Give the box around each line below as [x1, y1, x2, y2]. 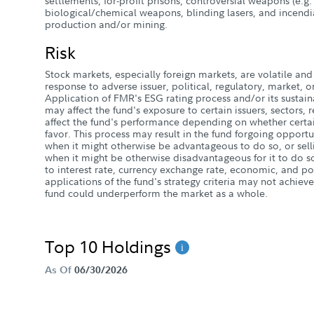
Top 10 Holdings [45, 234, 175, 258]
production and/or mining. [45, 18, 168, 31]
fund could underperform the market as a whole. [45, 186, 268, 200]
